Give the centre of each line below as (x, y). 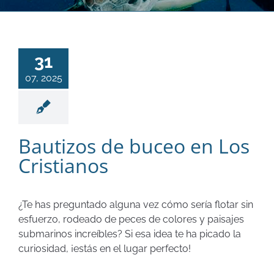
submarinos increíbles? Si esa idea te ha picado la (130, 234)
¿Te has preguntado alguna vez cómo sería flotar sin (136, 204)
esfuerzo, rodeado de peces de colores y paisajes (131, 219)
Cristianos (63, 166)
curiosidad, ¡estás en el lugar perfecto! (105, 248)
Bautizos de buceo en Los (134, 146)
